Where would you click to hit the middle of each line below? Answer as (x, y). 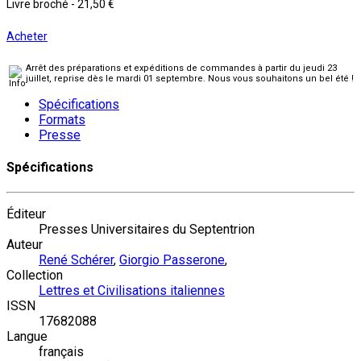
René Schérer (76, 260)
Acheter (27, 36)
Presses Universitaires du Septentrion (147, 230)
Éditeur (26, 214)
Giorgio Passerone (172, 260)
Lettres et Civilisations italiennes (132, 291)
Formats (62, 119)
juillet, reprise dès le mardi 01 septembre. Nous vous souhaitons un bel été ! (190, 78)
